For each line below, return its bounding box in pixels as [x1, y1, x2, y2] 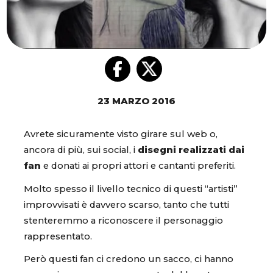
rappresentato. [24, 230, 92, 242]
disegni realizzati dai [138, 144, 244, 156]
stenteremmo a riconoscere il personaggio [24, 214, 223, 226]
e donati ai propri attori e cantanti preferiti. [41, 160, 236, 172]
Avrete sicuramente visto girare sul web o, [24, 129, 218, 140]
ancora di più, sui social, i [24, 144, 138, 156]
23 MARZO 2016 [97, 96, 175, 107]
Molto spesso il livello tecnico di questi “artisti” [24, 183, 238, 194]
